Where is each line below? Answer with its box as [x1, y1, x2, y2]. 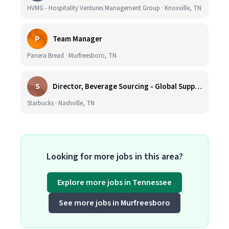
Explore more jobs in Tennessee [57, 177, 172, 188]
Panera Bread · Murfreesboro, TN [27, 51, 117, 60]
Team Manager [53, 33, 102, 44]
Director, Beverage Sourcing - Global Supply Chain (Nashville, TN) [195, 81, 202, 92]
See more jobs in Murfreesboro [59, 197, 170, 209]
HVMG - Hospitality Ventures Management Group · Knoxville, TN [27, 4, 201, 13]
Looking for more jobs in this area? [46, 150, 183, 163]
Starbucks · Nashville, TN [27, 99, 95, 108]
